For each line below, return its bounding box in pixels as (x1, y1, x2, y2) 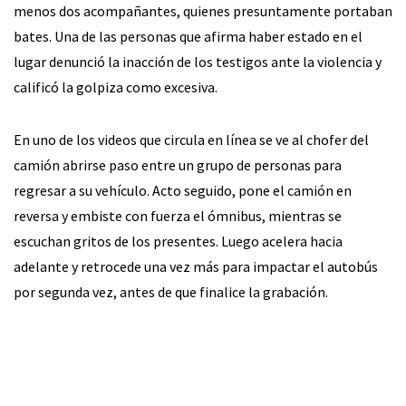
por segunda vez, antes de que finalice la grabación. (14, 283, 328, 302)
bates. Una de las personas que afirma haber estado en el (14, 27, 362, 46)
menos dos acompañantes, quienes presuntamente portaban (14, 2, 392, 21)
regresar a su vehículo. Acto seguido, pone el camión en (14, 181, 352, 200)
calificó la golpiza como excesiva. (14, 78, 217, 97)
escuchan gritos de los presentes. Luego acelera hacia (14, 232, 343, 251)
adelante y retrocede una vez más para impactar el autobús (14, 257, 378, 276)
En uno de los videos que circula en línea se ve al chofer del (14, 130, 369, 150)
